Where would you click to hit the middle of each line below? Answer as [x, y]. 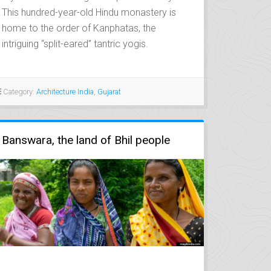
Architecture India [65, 91]
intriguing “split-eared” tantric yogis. [75, 44]
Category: [19, 91]
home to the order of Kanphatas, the [79, 28]
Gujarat [109, 91]
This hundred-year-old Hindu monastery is [89, 12]
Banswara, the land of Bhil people [86, 140]
